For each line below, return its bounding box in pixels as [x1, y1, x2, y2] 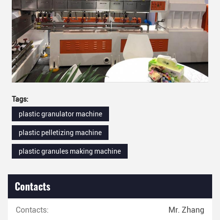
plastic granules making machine [19, 147, 121, 156]
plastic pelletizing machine [19, 129, 102, 137]
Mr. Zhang [168, 205, 204, 215]
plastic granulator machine [19, 110, 102, 118]
